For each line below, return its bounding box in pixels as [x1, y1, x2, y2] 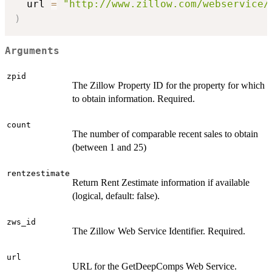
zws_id [7, 217, 36, 227]
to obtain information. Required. [72, 93, 195, 104]
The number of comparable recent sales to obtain [72, 129, 258, 140]
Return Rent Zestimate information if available [72, 177, 250, 188]
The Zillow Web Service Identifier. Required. [72, 226, 245, 237]
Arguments [5, 46, 59, 57]
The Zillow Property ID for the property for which [72, 80, 265, 91]
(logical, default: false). [72, 191, 160, 202]
